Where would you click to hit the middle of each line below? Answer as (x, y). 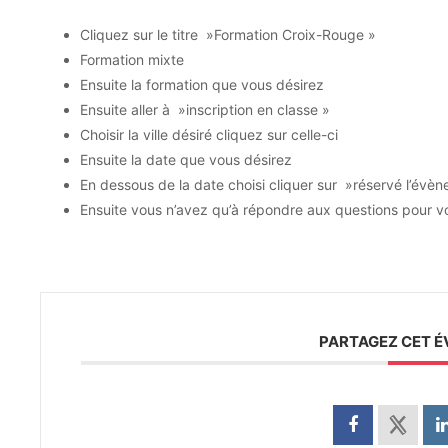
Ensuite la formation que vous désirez (201, 84)
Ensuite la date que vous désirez (185, 159)
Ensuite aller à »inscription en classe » (204, 109)
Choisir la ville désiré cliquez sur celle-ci (208, 134)
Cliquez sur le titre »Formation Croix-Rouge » (227, 34)
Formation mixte (131, 59)
